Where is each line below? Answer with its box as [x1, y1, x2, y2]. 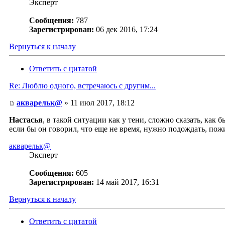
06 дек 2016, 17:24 [96, 25, 158, 34]
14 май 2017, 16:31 [96, 178, 159, 187]
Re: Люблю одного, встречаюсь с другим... [9, 81, 156, 90]
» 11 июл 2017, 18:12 [62, 98, 135, 107]
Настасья [9, 116, 43, 125]
